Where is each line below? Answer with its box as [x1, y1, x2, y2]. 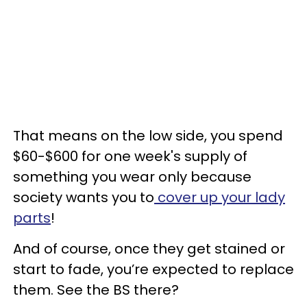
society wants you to [13, 187, 154, 207]
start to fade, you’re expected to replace [13, 259, 294, 279]
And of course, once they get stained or [13, 238, 285, 258]
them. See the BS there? [13, 280, 179, 299]
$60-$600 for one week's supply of [13, 146, 247, 166]
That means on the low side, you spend [13, 125, 283, 145]
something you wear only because [13, 167, 251, 186]
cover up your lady [154, 187, 285, 207]
